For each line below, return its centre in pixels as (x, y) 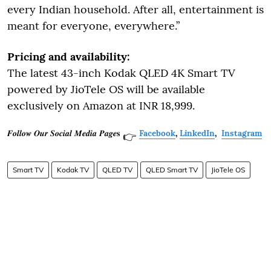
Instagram (242, 133)
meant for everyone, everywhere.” (93, 25)
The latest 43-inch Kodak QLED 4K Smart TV (121, 73)
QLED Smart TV (172, 169)
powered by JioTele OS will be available (106, 89)
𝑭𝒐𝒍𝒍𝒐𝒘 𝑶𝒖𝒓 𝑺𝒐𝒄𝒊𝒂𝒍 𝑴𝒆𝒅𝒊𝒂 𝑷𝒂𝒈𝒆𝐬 (64, 133)
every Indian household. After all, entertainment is (135, 9)
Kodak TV (73, 169)
